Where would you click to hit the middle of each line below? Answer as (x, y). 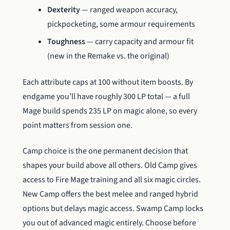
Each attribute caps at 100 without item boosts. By (108, 82)
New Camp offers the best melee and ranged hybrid (110, 194)
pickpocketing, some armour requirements (121, 24)
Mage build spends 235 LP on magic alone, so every (110, 111)
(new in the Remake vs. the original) (108, 56)
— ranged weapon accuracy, (129, 9)
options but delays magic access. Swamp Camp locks (113, 208)
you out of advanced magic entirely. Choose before (109, 223)
